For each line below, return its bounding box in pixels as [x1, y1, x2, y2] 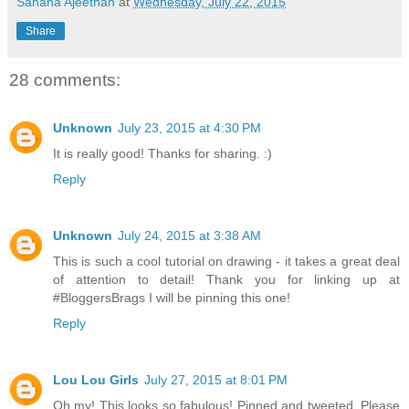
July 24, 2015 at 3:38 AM [118, 227, 261, 243]
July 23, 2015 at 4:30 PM [118, 120, 261, 135]
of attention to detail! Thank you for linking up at [53, 271, 400, 287]
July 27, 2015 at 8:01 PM [144, 372, 288, 387]
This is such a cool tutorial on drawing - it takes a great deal [53, 253, 400, 268]
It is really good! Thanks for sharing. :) [53, 145, 272, 161]
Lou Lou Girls [53, 372, 139, 387]
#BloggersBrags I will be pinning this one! [53, 289, 290, 305]
